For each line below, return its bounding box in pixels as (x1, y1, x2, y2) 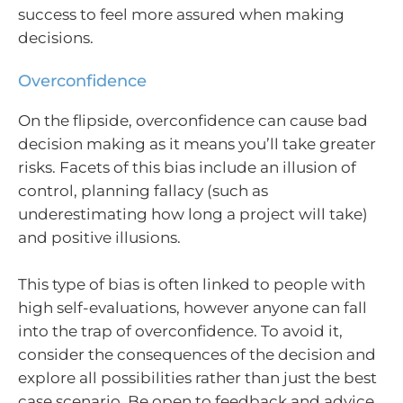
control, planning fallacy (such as (18, 182, 268, 200)
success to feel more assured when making (18, 4, 345, 23)
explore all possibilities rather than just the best (18, 368, 377, 387)
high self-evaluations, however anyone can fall (18, 298, 367, 317)
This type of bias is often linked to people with (18, 274, 365, 293)
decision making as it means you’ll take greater (18, 135, 376, 153)
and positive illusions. (18, 228, 181, 246)
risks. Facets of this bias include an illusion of (18, 158, 356, 176)
